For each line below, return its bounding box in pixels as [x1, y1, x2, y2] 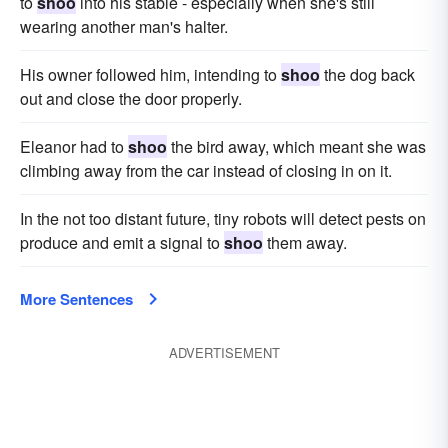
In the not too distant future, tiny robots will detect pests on [20, 207, 426, 230]
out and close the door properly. [20, 87, 242, 110]
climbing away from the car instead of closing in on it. [20, 159, 392, 182]
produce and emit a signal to [20, 231, 224, 254]
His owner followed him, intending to [20, 63, 281, 86]
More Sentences [20, 288, 133, 310]
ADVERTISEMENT [168, 343, 280, 362]
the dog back [320, 63, 415, 86]
